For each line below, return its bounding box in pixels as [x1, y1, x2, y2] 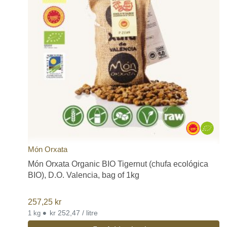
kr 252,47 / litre [82, 208, 98, 217]
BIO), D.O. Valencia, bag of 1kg [28, 171, 139, 180]
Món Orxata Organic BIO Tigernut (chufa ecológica [28, 160, 208, 169]
